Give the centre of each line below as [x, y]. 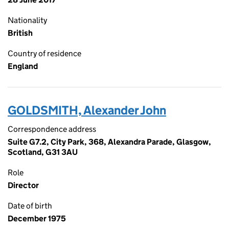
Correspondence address [52, 129]
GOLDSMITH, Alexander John [87, 110]
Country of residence [44, 53]
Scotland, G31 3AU [43, 152]
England [23, 66]
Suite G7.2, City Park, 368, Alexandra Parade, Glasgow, [109, 142]
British [20, 33]
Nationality [27, 20]
